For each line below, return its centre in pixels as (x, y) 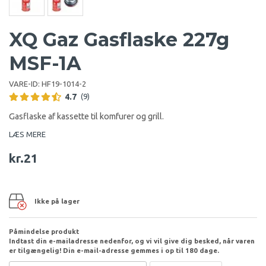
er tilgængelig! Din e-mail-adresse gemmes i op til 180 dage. (114, 250)
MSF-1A (45, 63)
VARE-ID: (25, 83)
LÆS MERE (27, 134)
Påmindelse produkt (44, 231)
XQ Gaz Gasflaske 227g (119, 39)
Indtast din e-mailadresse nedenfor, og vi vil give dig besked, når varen (132, 240)
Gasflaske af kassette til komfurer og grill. (86, 116)
